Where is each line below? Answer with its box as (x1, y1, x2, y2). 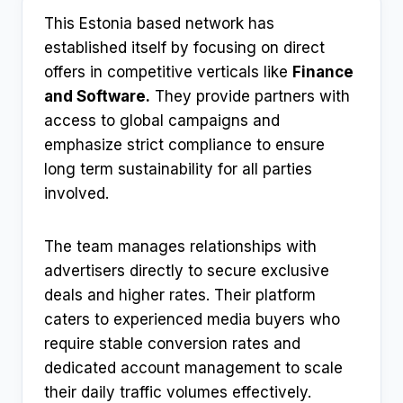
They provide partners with (150, 87, 350, 106)
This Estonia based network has (44, 14, 274, 33)
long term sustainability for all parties (44, 160, 312, 179)
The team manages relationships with (44, 237, 317, 256)
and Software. (44, 87, 150, 106)
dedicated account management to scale (44, 359, 343, 378)
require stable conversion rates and (44, 335, 300, 354)
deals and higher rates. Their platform (44, 286, 316, 305)
